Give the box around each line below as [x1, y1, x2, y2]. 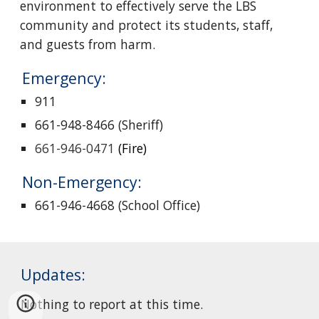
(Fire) [115, 140, 147, 157]
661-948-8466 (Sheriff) [35, 116, 164, 133]
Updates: [21, 264, 86, 285]
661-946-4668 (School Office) [35, 197, 201, 214]
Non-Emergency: [21, 172, 146, 192]
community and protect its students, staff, [20, 16, 273, 33]
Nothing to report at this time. [21, 296, 204, 313]
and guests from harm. [20, 36, 156, 53]
